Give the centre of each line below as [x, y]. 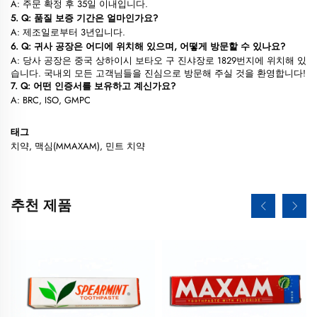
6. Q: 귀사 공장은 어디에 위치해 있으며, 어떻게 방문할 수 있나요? [148, 47]
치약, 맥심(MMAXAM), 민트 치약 [78, 146]
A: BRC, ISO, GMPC [51, 100]
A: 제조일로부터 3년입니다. [68, 33]
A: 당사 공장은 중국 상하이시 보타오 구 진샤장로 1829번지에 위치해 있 [158, 61]
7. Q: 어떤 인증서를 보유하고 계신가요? [93, 86]
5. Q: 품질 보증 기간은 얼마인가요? [84, 18]
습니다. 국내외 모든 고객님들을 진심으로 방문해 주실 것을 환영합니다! [158, 74]
